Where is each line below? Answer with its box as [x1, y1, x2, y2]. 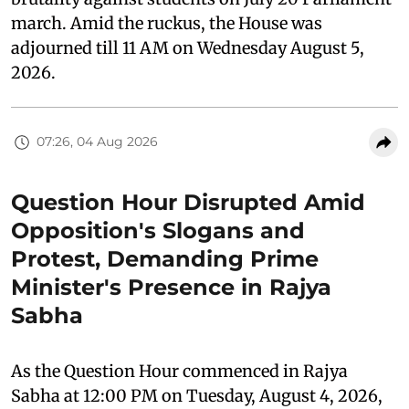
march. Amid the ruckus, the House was [11, 12, 322, 34]
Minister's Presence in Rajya [11, 273, 331, 300]
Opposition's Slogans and [11, 216, 305, 244]
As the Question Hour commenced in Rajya [11, 360, 348, 382]
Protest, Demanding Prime [11, 245, 319, 272]
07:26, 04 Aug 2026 [37, 133, 158, 151]
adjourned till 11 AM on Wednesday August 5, [11, 37, 364, 58]
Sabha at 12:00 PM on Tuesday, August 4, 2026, [11, 384, 383, 406]
